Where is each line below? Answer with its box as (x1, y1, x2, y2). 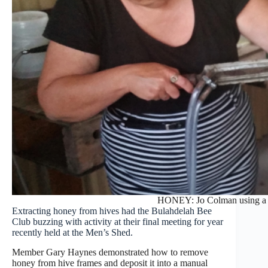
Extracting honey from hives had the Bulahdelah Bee (12, 206, 212, 217)
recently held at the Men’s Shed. (12, 227, 133, 238)
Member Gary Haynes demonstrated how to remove (12, 247, 208, 258)
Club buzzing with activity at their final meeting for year (12, 217, 223, 227)
